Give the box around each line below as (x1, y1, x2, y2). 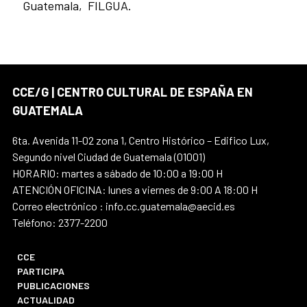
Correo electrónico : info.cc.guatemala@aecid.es (12, 199, 235, 213)
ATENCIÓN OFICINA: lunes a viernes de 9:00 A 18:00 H (12, 183, 258, 197)
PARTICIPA (17, 265, 65, 278)
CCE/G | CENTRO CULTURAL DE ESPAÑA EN (12, 84, 253, 100)
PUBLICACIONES (17, 280, 90, 292)
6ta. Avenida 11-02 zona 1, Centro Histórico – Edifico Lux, (12, 134, 269, 147)
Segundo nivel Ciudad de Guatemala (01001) (12, 150, 205, 164)
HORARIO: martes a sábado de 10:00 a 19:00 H (12, 167, 223, 180)
